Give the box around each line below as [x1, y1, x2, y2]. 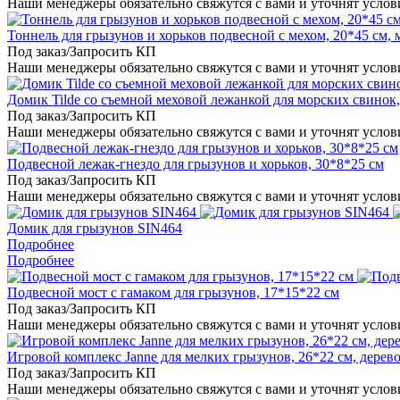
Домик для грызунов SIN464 [7, 220, 182, 236]
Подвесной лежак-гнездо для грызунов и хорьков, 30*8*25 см [7, 155, 384, 171]
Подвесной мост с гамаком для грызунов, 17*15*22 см [7, 284, 339, 300]
